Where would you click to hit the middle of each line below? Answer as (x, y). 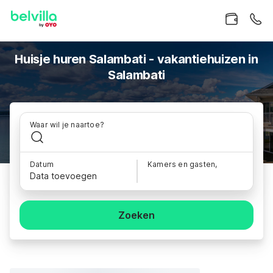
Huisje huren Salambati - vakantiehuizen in (136, 59)
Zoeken (136, 215)
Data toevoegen (63, 176)
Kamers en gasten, (183, 164)
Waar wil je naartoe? (67, 125)
